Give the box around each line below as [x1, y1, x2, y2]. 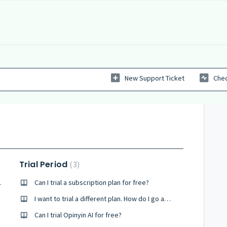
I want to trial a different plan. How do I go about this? [164, 194, 171, 203]
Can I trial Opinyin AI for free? [34, 210, 122, 219]
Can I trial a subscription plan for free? [34, 178, 149, 187]
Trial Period [19, 159, 70, 170]
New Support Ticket [125, 73, 184, 83]
